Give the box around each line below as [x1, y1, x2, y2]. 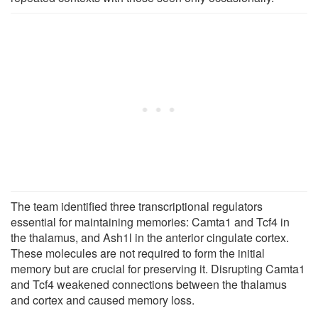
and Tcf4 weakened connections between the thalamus [11, 276, 287, 293]
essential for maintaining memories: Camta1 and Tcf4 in [11, 214, 290, 231]
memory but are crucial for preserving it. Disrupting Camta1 [11, 261, 305, 278]
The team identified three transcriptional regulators [11, 198, 263, 215]
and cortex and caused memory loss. [11, 292, 194, 309]
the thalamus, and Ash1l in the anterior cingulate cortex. [11, 229, 289, 246]
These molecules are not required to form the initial [11, 245, 265, 262]
